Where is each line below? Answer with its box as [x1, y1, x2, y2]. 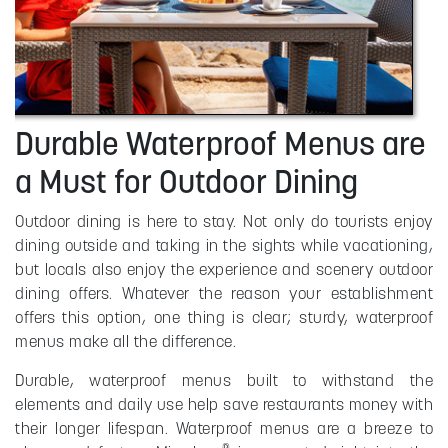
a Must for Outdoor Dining [15, 160, 358, 202]
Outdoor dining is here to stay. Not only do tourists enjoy [15, 210, 433, 231]
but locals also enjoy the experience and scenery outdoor [15, 258, 433, 279]
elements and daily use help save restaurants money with [15, 393, 433, 414]
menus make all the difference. [15, 330, 236, 351]
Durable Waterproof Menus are [15, 122, 426, 164]
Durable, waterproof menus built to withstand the [15, 369, 433, 390]
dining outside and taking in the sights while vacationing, [15, 234, 433, 255]
